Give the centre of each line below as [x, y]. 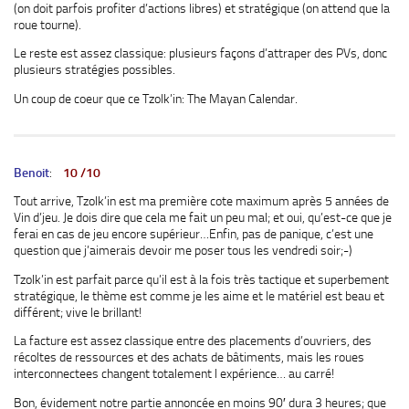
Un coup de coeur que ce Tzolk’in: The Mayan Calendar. [156, 98]
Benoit [31, 172]
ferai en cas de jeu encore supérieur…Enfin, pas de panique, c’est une [194, 234]
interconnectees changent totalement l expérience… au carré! [174, 374]
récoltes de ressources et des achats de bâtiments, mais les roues [189, 357]
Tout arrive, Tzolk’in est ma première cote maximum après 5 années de [201, 201]
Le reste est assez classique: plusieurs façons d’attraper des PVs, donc [200, 53]
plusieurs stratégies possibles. [94, 70]
